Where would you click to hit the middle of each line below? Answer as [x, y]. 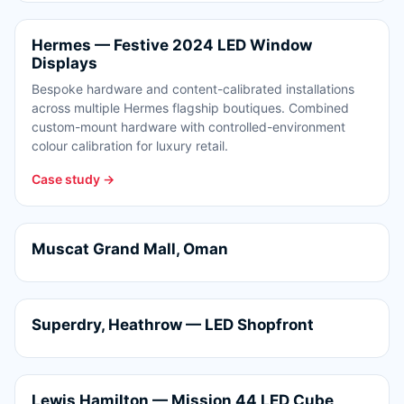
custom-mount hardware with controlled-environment [188, 126]
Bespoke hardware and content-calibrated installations [193, 88]
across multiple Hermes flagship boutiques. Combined [190, 107]
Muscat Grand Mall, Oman [130, 248]
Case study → [73, 179]
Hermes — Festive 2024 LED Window [172, 45]
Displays [64, 63]
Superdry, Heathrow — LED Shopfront [173, 324]
